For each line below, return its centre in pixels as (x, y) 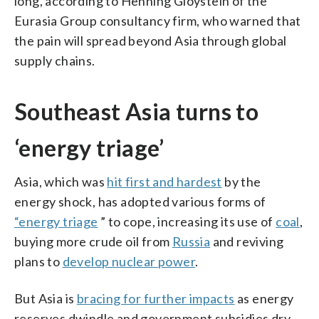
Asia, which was (61, 181)
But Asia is (46, 298)
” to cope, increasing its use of (187, 221)
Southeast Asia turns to (137, 111)
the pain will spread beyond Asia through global (151, 40)
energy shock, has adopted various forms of (140, 201)
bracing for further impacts (156, 298)
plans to (38, 261)
